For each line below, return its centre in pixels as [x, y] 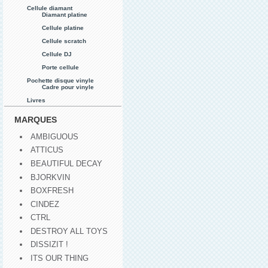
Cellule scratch [64, 41]
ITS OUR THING [60, 258]
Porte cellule [60, 67]
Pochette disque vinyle [60, 80]
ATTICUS [47, 150]
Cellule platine [63, 28]
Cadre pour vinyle [68, 87]
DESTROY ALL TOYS [69, 231]
